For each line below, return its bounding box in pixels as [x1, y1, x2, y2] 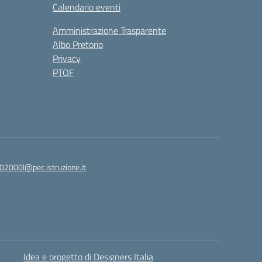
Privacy [53, 51, 81, 65]
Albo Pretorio [53, 37, 103, 51]
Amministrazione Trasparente [53, 23, 166, 37]
